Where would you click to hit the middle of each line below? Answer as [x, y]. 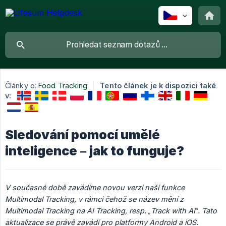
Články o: [21, 86]
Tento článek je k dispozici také [158, 86]
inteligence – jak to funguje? [95, 151]
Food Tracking [63, 86]
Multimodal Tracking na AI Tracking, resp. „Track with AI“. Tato [111, 210]
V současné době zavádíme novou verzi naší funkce [95, 187]
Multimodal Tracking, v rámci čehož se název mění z [94, 199]
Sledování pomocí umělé [82, 134]
